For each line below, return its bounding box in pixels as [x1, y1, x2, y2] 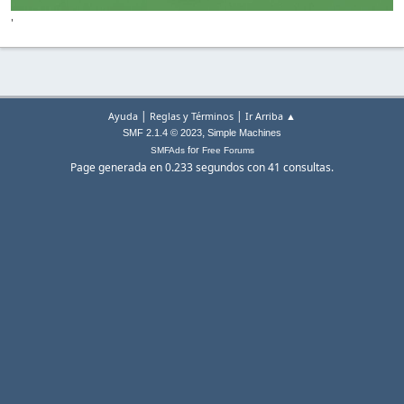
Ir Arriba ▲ [245, 109, 296, 124]
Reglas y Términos [150, 109, 234, 124]
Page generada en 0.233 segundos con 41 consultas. [70, 160, 334, 176]
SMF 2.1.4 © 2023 [123, 127, 202, 139]
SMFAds [150, 145, 185, 156]
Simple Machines [207, 127, 281, 139]
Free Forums [201, 145, 254, 156]
